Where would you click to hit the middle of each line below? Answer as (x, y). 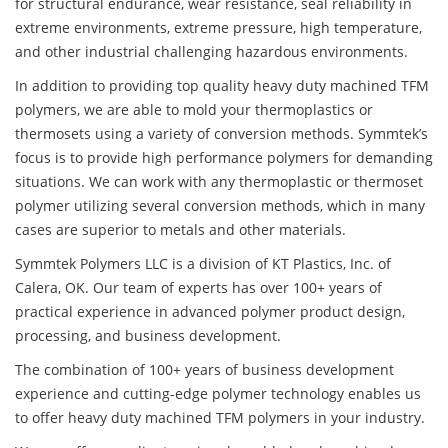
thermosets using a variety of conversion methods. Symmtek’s (221, 134)
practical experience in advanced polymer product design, (210, 312)
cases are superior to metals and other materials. (180, 230)
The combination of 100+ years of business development (204, 370)
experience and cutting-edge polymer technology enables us (218, 394)
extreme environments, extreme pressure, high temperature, (218, 28)
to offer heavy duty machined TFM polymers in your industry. (220, 418)
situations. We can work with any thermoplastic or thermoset (219, 182)
